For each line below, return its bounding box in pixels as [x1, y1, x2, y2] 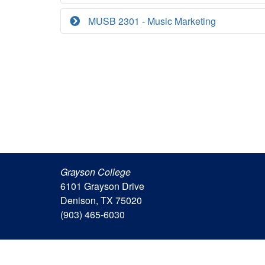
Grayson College [60, 165, 131, 179]
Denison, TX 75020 [60, 193, 142, 207]
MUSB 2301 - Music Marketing [86, 14, 216, 28]
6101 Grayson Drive [60, 179, 144, 193]
